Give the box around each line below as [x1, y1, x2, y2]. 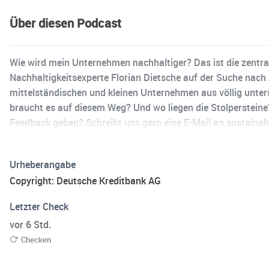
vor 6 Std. [10, 218, 51, 232]
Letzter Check [10, 200, 68, 214]
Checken [21, 234, 51, 246]
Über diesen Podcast [10, 15, 121, 32]
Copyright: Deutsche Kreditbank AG [10, 174, 161, 188]
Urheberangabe [10, 158, 76, 172]
